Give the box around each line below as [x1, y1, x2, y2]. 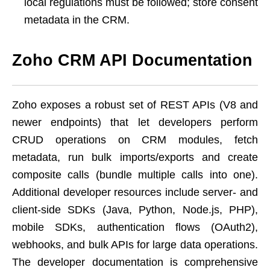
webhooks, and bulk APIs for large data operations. [12, 238, 258, 251]
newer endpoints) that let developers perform [12, 116, 258, 128]
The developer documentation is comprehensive [12, 256, 258, 268]
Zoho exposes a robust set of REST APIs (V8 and [12, 98, 258, 111]
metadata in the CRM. [24, 13, 130, 26]
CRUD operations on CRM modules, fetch [12, 133, 258, 146]
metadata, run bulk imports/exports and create [12, 151, 258, 163]
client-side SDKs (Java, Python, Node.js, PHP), [12, 203, 258, 216]
